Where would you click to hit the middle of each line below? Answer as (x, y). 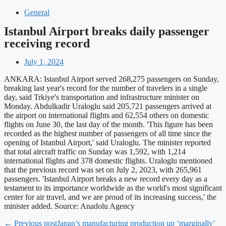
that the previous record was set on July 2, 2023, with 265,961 (103, 170)
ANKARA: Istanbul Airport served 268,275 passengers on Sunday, (111, 79)
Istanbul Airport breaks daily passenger (107, 31)
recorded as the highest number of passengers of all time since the (108, 133)
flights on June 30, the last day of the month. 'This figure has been (108, 124)
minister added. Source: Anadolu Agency (69, 206)
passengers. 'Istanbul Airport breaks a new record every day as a (106, 179)
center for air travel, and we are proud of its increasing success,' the (110, 197)
